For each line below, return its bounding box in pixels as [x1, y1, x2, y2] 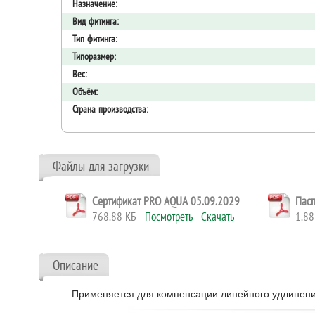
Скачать [201, 209, 234, 224]
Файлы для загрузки [53, 157, 149, 174]
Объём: [72, 85, 98, 98]
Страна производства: [72, 103, 148, 115]
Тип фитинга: [72, 32, 117, 45]
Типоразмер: [72, 50, 116, 63]
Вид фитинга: [72, 15, 119, 27]
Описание [53, 257, 98, 274]
